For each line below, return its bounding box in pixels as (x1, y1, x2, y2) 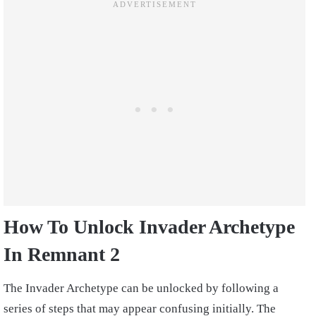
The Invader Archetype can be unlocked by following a (4, 281, 279, 296)
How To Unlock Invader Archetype (4, 216, 295, 238)
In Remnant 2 (4, 243, 120, 266)
